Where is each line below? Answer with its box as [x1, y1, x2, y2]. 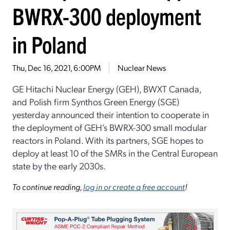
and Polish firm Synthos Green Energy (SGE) [12, 95, 179, 107]
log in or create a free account [83, 181, 185, 192]
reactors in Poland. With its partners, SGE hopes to [12, 133, 203, 146]
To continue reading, [12, 181, 83, 192]
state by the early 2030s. [12, 159, 106, 171]
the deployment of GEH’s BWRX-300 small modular [12, 121, 207, 133]
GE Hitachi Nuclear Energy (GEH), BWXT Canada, [12, 82, 201, 94]
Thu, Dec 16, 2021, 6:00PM [12, 62, 101, 73]
